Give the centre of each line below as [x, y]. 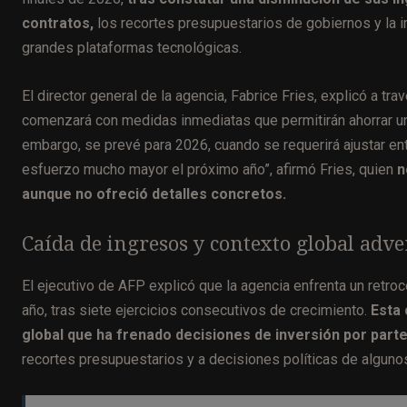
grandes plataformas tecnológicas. [132, 48]
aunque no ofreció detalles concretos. [154, 194]
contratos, [58, 24]
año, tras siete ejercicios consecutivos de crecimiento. [196, 311]
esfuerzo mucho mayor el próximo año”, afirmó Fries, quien [209, 170]
